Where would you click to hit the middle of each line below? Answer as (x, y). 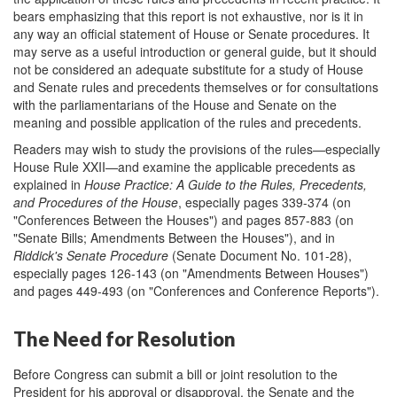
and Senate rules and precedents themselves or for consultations (196, 87)
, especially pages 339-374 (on (265, 202)
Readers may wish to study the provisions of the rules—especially (197, 149)
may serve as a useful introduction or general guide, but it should (195, 51)
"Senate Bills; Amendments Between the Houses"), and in (174, 237)
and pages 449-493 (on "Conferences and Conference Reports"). (196, 291)
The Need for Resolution (125, 339)
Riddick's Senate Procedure (91, 255)
